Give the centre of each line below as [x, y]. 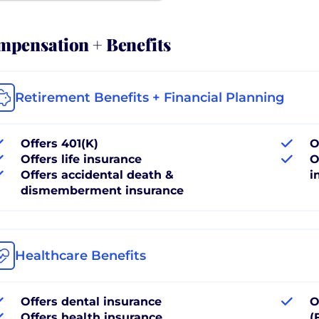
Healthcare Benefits [80, 255]
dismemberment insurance [102, 190]
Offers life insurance [81, 159]
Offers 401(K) [59, 143]
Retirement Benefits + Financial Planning [150, 97]
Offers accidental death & [97, 174]
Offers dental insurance [91, 301]
